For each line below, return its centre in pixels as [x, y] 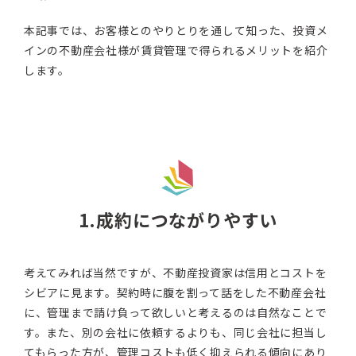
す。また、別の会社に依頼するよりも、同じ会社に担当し [176, 333]
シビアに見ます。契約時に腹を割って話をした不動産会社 [175, 293]
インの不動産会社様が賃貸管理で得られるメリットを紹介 [176, 50]
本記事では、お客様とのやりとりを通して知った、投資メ [176, 31]
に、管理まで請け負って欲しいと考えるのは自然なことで [176, 313]
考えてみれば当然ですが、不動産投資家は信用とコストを [176, 273]
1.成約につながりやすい [178, 220]
